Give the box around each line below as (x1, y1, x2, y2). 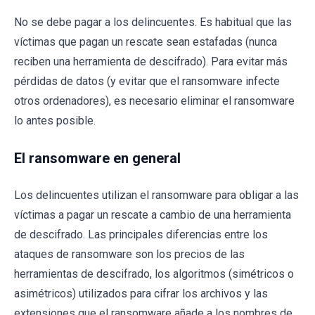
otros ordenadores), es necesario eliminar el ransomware (14, 94, 295, 108)
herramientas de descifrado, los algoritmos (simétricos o (14, 267, 294, 281)
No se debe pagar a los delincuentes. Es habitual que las (14, 15, 292, 30)
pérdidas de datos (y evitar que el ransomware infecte (14, 75, 280, 89)
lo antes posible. (14, 114, 96, 128)
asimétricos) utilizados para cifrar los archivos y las (14, 287, 268, 301)
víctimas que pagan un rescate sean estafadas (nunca (14, 35, 277, 49)
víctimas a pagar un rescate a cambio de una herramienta (14, 208, 291, 222)
